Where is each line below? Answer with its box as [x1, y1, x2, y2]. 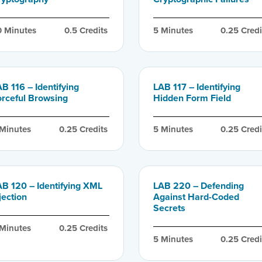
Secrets [153, 201, 185, 215]
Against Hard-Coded [153, 189, 239, 204]
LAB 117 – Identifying [153, 80, 240, 94]
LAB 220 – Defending [153, 178, 244, 192]
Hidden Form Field [153, 91, 231, 105]
